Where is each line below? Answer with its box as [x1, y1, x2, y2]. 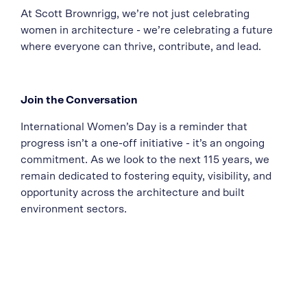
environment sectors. [21, 204, 127, 215]
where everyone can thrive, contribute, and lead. [21, 41, 261, 53]
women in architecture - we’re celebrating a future [21, 25, 273, 36]
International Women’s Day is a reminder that [21, 121, 247, 133]
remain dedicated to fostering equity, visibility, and [21, 171, 271, 182]
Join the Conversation [21, 95, 138, 106]
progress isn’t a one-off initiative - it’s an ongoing [21, 138, 265, 149]
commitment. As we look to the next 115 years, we [21, 154, 269, 166]
